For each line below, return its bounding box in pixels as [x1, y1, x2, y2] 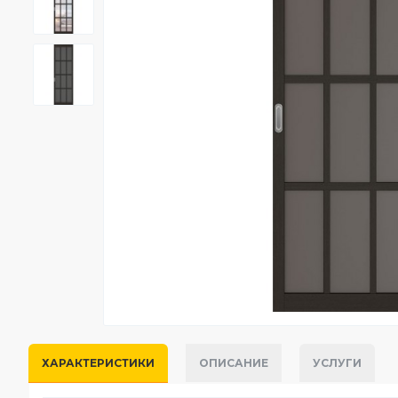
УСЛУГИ [313, 356, 362, 370]
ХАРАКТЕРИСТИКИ [42, 356, 155, 370]
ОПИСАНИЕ [199, 356, 268, 370]
